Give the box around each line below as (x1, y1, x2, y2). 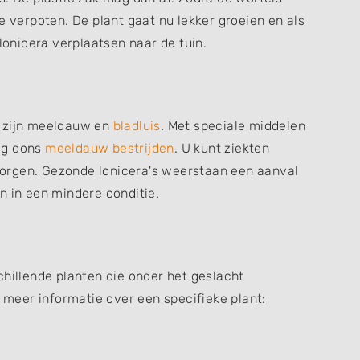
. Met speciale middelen (160, 118, 306, 133)
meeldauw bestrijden (45, 141, 174, 156)
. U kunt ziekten (174, 141, 270, 156)
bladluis (112, 118, 161, 133)
